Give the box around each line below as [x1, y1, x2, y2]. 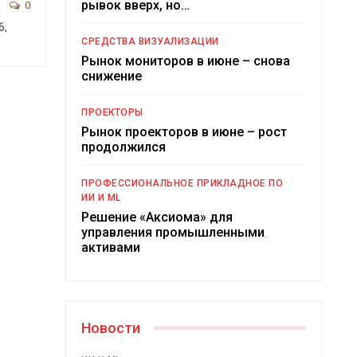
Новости [81, 319, 141, 336]
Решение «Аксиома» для [81, 209, 233, 225]
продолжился [81, 139, 167, 155]
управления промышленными [81, 224, 265, 240]
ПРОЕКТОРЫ [81, 106, 143, 118]
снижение [81, 68, 143, 84]
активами [81, 239, 141, 255]
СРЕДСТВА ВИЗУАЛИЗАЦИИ [81, 35, 219, 47]
